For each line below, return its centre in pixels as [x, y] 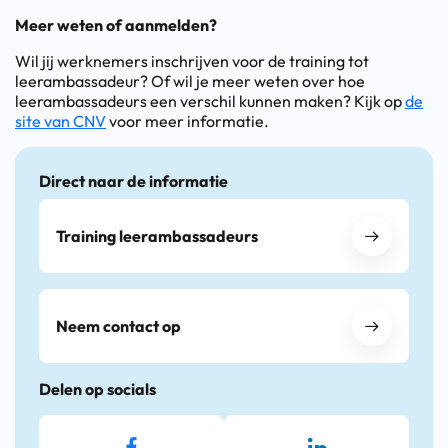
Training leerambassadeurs [157, 235]
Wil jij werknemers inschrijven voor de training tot [192, 60]
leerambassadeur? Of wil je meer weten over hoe [190, 80]
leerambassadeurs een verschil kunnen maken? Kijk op [210, 100]
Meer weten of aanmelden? [116, 24]
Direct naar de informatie [133, 180]
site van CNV [60, 120]
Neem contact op [118, 325]
